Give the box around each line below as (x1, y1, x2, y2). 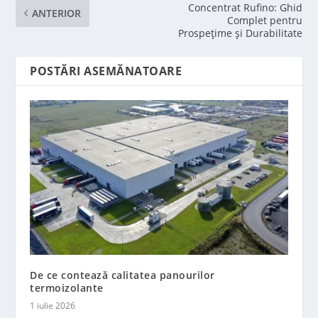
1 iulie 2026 (30, 299, 76, 312)
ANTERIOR (32, 6, 82, 20)
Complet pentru (226, 13, 302, 27)
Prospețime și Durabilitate (177, 26, 302, 40)
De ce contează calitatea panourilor (30, 268, 215, 282)
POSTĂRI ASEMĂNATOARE (30, 63, 182, 79)
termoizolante (30, 280, 104, 295)
